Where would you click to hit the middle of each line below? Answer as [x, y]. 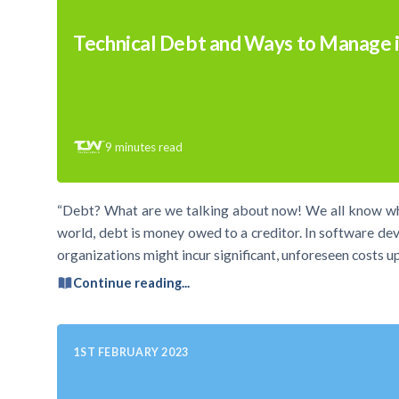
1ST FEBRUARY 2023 [131, 352]
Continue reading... [132, 283]
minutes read [149, 147]
